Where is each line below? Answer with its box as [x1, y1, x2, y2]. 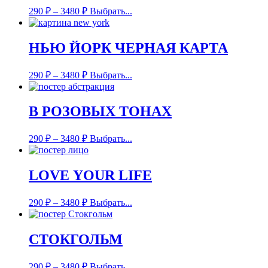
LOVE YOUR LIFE [29, 167, 152, 184]
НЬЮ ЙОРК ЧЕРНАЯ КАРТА [29, 39, 228, 56]
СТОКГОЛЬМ [29, 232, 123, 248]
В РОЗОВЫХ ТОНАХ [29, 103, 172, 120]
